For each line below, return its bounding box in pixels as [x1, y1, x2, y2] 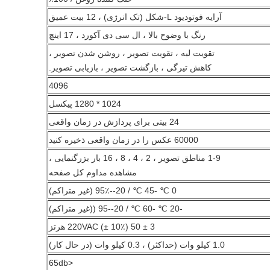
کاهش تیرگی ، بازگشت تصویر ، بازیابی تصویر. [49, 63, 212, 72]
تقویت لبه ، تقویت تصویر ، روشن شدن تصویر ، [49, 48, 215, 58]
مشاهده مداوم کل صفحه [49, 168, 137, 177]
